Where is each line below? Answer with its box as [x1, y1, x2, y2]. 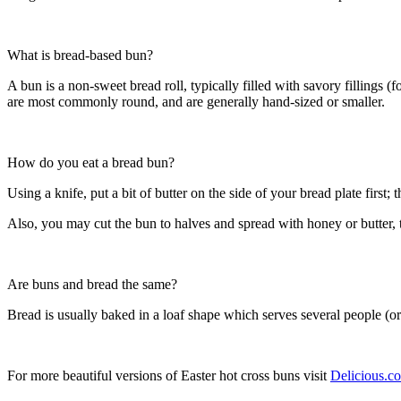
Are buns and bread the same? [7, 277, 177, 293]
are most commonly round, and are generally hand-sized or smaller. [7, 94, 385, 110]
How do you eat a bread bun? [7, 155, 175, 171]
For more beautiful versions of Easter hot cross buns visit [7, 368, 330, 384]
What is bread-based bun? [7, 47, 153, 64]
